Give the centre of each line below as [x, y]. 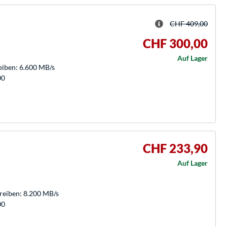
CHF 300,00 [175, 43]
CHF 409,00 [189, 24]
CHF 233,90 [175, 148]
